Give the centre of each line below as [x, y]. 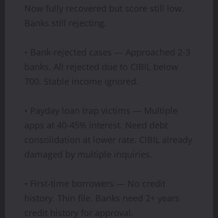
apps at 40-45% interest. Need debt [96, 125]
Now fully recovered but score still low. [104, 8]
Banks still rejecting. [65, 23]
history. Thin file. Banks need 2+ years [102, 198]
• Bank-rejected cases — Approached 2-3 [107, 52]
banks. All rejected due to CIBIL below [101, 66]
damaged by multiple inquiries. [88, 154]
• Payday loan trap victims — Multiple [101, 110]
